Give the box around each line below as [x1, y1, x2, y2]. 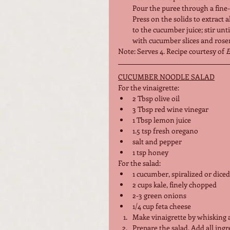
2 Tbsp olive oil [132, 93, 180, 103]
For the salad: [118, 158, 161, 168]
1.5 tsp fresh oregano [132, 125, 198, 136]
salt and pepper [132, 136, 182, 146]
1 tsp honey [132, 147, 168, 157]
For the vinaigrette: [118, 82, 179, 92]
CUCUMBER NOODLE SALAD [118, 71, 215, 82]
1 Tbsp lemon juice [132, 114, 191, 125]
